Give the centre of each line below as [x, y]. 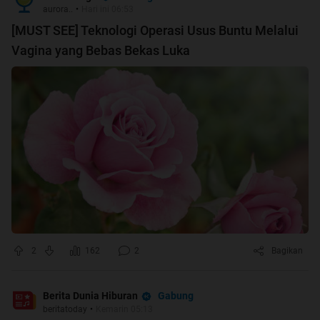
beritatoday [65, 309]
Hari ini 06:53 [107, 10]
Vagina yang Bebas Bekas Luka [101, 51]
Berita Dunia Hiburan [90, 296]
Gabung [176, 296]
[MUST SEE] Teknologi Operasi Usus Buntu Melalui [155, 31]
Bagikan [287, 251]
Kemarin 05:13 [124, 309]
